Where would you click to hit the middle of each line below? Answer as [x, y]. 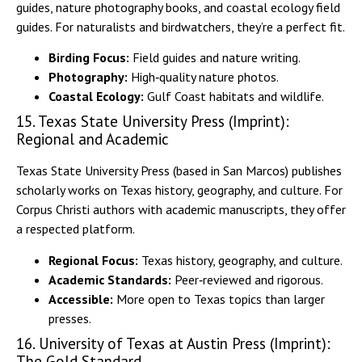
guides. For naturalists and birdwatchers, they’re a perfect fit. [181, 27]
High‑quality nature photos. [203, 77]
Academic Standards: [110, 279]
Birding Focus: [89, 58]
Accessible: [82, 299]
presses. [70, 318]
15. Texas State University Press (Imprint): [153, 122]
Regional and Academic [93, 139]
